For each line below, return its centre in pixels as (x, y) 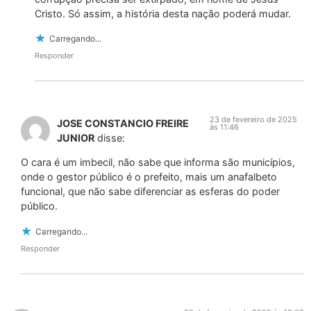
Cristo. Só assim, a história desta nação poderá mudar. (163, 13)
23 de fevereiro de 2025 (254, 120)
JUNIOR (76, 138)
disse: (111, 138)
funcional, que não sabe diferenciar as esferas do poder (150, 192)
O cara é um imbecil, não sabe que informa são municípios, (158, 162)
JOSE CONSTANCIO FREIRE (123, 124)
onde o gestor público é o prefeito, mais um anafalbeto (149, 177)
